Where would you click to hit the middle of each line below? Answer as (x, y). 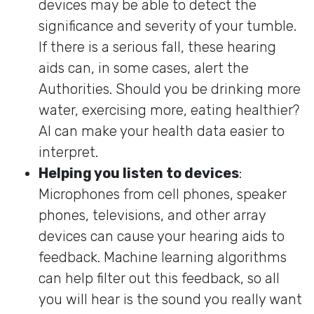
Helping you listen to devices (139, 173)
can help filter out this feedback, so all (159, 278)
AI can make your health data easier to (162, 131)
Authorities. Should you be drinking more (170, 89)
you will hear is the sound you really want (170, 299)
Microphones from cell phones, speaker (163, 194)
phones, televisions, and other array (152, 215)
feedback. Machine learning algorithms (163, 257)
